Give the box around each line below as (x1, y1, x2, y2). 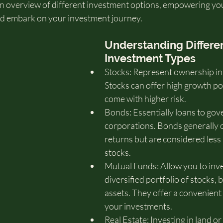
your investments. (105, 201, 177, 212)
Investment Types (105, 52, 196, 65)
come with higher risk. (105, 93, 186, 104)
